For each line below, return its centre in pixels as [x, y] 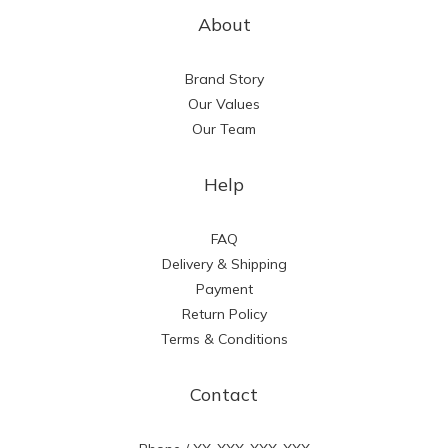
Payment [224, 289]
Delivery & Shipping [224, 264]
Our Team [224, 129]
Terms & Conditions [224, 339]
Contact [224, 394]
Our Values [224, 104]
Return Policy [224, 314]
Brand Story [224, 79]
